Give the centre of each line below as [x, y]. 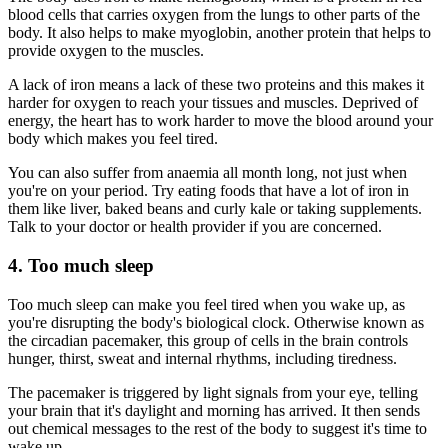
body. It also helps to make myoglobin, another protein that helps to [219, 33]
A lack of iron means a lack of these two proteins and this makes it [216, 85]
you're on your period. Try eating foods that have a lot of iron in [208, 191]
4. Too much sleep [81, 266]
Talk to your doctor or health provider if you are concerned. [195, 227]
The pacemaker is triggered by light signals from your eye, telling [213, 392]
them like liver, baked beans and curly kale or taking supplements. [215, 209]
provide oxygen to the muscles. [106, 51]
